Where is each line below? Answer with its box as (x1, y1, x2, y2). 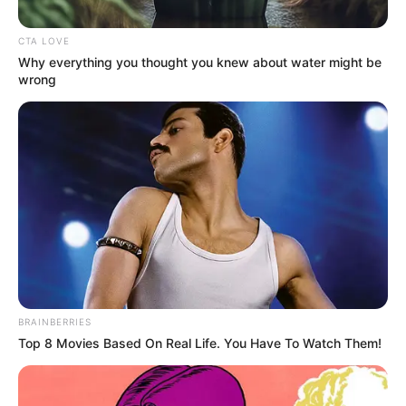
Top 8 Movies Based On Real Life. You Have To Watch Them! (18, 335, 382, 352)
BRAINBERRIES (18, 316, 92, 328)
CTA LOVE (18, 34, 70, 46)
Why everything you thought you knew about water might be (18, 53, 382, 70)
